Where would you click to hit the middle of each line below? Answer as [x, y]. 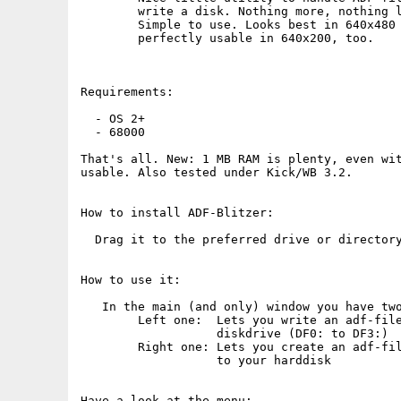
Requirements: [127, 92]
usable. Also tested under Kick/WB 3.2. [217, 172]
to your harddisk [206, 360]
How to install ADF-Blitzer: [177, 213]
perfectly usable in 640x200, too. [227, 38]
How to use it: [131, 280]
